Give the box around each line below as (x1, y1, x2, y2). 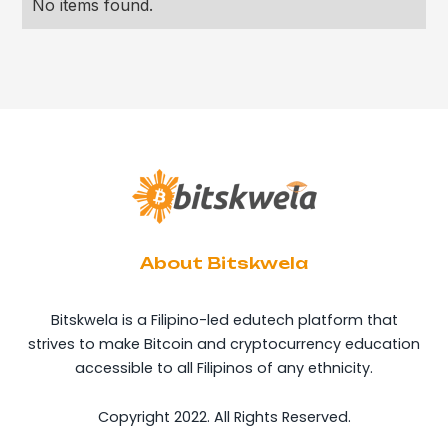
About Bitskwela (140, 253, 308, 274)
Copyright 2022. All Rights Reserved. (97, 407, 351, 428)
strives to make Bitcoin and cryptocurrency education (28, 334, 420, 355)
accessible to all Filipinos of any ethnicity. (75, 358, 373, 379)
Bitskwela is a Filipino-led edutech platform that (50, 310, 398, 331)
